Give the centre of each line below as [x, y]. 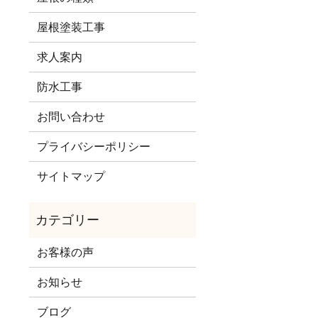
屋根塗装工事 [71, 27]
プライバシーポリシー [94, 147]
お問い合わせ [71, 117]
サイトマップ [71, 176]
